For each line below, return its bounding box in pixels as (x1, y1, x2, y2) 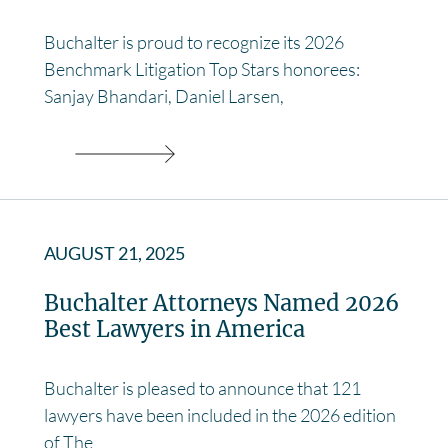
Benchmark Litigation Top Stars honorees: (44, 57, 360, 80)
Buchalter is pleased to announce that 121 (44, 376, 361, 399)
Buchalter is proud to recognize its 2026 (44, 30, 344, 53)
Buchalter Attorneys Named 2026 (44, 289, 399, 317)
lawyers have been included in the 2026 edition (44, 403, 396, 426)
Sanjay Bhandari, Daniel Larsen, (44, 84, 284, 107)
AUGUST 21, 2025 (44, 241, 185, 264)
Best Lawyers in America (44, 315, 305, 343)
